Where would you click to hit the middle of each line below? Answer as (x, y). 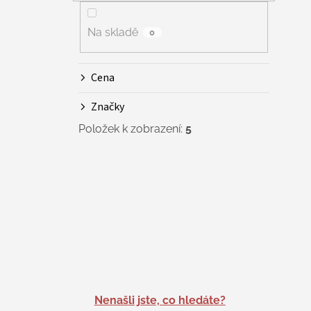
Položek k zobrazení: (132, 128)
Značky (108, 107)
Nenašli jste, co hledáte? (160, 300)
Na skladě (113, 32)
